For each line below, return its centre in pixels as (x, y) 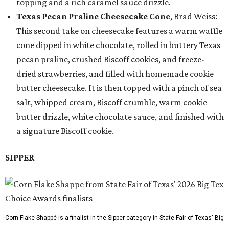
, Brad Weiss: (194, 17)
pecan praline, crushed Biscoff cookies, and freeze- (110, 60)
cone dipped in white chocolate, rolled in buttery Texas (118, 45)
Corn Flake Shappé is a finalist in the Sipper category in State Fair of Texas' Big (114, 218)
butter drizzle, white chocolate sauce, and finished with (120, 117)
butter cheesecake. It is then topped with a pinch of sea (119, 88)
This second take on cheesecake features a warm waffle (119, 31)
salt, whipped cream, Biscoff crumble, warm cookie (112, 102)
